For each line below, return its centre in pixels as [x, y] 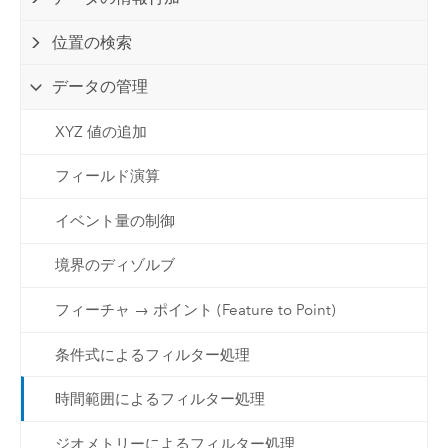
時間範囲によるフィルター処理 [159, 399]
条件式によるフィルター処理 [152, 354]
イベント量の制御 [114, 220]
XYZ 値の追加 [100, 131]
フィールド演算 [107, 176]
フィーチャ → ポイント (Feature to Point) [195, 310]
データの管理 [100, 87]
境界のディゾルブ [114, 265]
